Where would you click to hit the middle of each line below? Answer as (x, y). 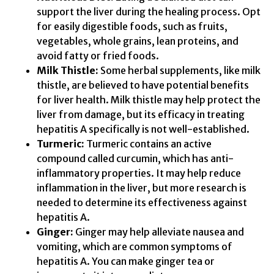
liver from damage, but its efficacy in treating (141, 114)
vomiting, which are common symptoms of (135, 246)
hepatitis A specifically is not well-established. (143, 129)
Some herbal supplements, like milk (180, 70)
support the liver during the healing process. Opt (149, 11)
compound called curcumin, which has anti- (135, 158)
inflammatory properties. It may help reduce (139, 173)
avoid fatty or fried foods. (98, 55)
